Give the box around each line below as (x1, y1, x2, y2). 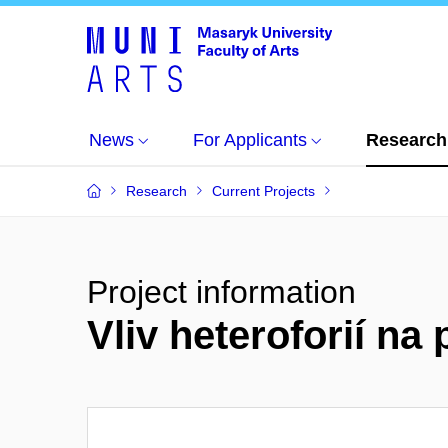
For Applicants (193, 130, 307, 150)
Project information (87, 274, 356, 310)
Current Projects (212, 183, 315, 199)
